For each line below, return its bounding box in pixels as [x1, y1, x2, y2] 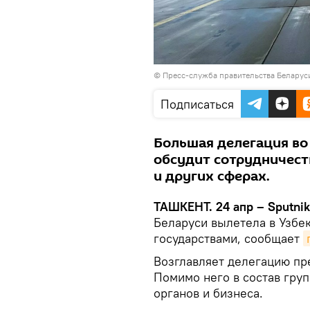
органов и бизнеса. [154, 284, 263, 301]
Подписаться [161, 95, 234, 112]
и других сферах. [154, 166, 270, 186]
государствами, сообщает [154, 230, 303, 246]
